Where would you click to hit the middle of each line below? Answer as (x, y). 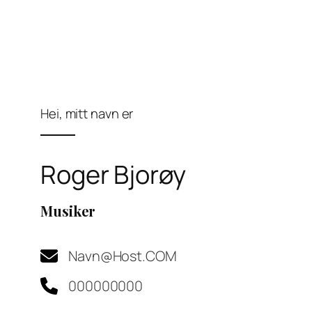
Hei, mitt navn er (87, 114)
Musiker (68, 211)
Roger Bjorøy (113, 175)
